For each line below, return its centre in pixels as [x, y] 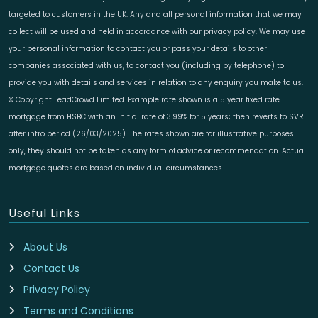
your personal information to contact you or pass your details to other [138, 49]
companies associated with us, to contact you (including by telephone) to [146, 66]
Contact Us [51, 269]
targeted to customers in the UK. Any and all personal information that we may [155, 15]
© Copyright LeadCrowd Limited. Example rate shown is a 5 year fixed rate [144, 100]
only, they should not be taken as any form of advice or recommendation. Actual [157, 151]
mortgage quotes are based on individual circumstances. [116, 168]
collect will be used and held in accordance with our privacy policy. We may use [157, 32]
